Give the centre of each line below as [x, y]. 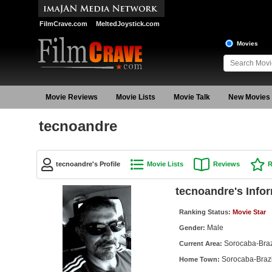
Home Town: [200, 259]
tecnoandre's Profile [88, 164]
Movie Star [249, 212]
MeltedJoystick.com [127, 24]
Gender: [193, 227]
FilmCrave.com [63, 24]
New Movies [249, 97]
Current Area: [201, 243]
